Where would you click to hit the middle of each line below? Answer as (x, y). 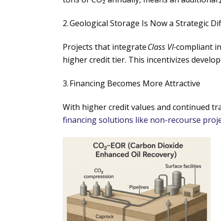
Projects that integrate (105, 47)
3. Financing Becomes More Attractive (131, 83)
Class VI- (162, 47)
